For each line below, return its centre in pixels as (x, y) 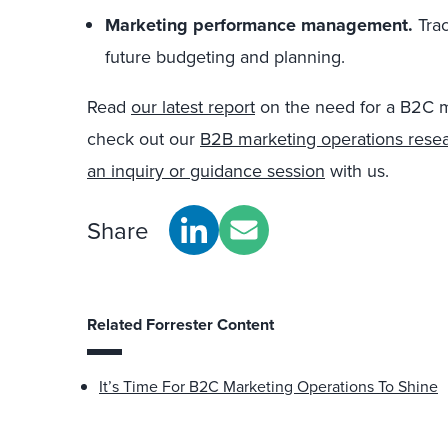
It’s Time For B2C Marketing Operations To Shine (268, 386)
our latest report (193, 106)
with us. (357, 170)
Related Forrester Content (180, 324)
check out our (143, 138)
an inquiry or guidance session (206, 170)
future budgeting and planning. (225, 56)
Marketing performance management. (259, 25)
